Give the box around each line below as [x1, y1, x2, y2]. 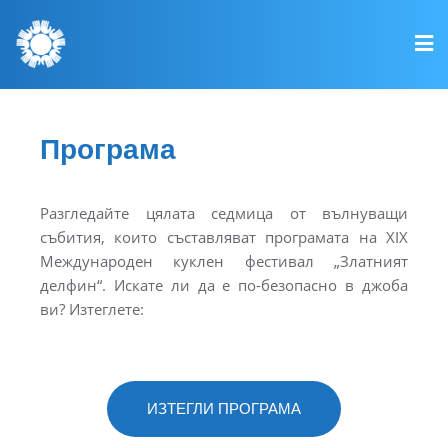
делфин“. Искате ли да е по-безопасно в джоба [40, 275, 408, 295]
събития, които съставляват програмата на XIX [40, 227, 408, 247]
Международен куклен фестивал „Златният [40, 251, 408, 271]
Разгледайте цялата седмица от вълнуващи [40, 203, 408, 223]
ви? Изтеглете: [40, 299, 144, 319]
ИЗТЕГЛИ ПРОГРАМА [147, 398, 301, 419]
